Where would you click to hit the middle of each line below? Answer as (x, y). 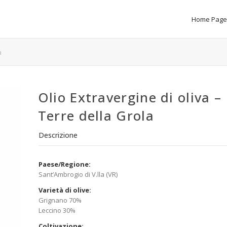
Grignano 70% (60, 200)
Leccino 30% (57, 211)
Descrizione (58, 135)
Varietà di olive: (65, 190)
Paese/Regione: (64, 164)
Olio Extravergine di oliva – (130, 97)
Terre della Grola (96, 116)
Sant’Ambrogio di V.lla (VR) (78, 175)
